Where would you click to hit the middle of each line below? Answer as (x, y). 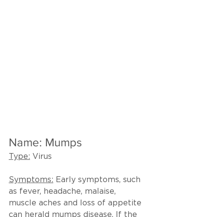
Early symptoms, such (98, 180)
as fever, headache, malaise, (63, 192)
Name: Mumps (45, 142)
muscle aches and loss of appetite (76, 203)
